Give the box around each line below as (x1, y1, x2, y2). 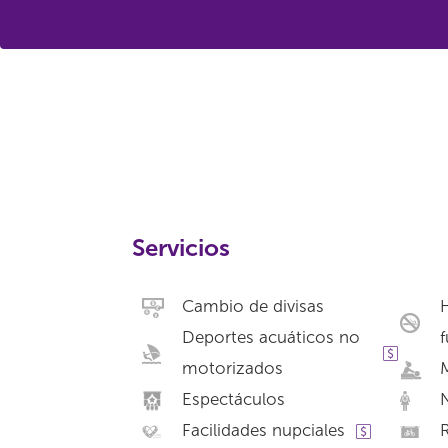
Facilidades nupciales (182, 420, 345, 440)
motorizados (182, 358, 283, 378)
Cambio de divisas (182, 296, 324, 316)
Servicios (132, 233, 230, 262)
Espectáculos (182, 389, 285, 409)
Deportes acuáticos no (182, 327, 360, 347)
